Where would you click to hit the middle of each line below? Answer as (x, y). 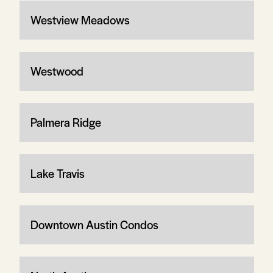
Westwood (57, 71)
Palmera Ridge (66, 122)
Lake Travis (57, 173)
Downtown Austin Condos (94, 224)
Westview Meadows (80, 19)
